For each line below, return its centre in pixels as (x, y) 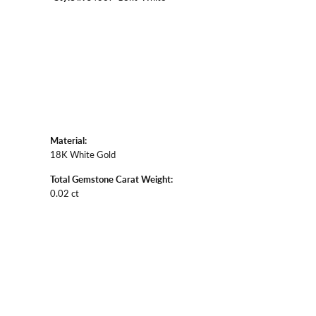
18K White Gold (83, 154)
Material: (68, 140)
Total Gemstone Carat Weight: (111, 179)
